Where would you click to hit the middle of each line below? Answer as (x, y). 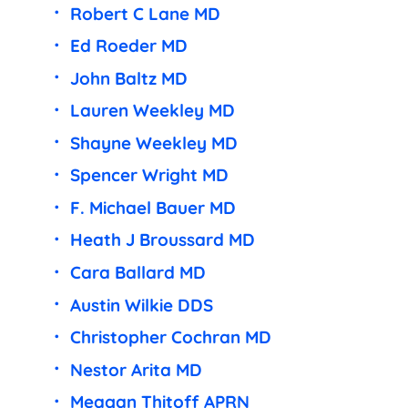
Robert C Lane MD (145, 13)
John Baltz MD (128, 78)
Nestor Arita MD (136, 369)
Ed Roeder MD (128, 46)
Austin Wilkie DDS (141, 305)
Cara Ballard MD (138, 273)
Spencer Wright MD (149, 175)
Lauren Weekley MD (152, 111)
